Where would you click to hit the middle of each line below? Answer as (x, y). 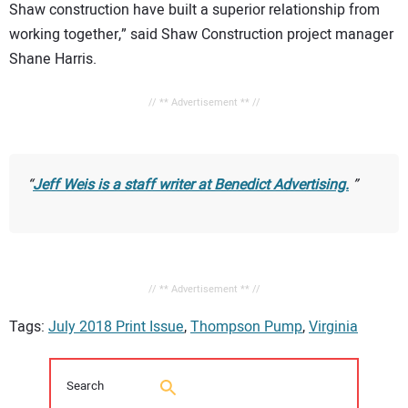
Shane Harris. (53, 59)
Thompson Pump (246, 327)
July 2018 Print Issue (116, 327)
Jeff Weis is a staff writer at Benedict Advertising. (191, 184)
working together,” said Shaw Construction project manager (201, 34)
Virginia (333, 327)
